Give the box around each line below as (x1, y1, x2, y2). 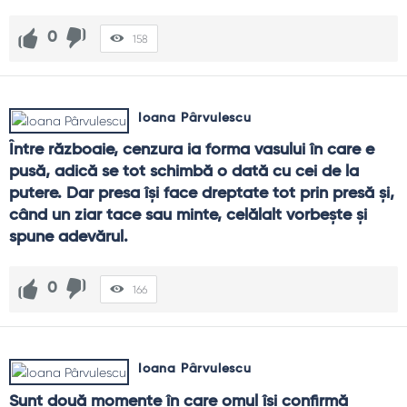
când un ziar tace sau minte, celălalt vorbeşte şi (9, 207, 367, 223)
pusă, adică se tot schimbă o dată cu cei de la (9, 164, 359, 180)
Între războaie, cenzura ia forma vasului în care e (9, 142, 374, 158)
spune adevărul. (9, 229, 128, 245)
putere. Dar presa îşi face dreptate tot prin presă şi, (9, 185, 394, 202)
